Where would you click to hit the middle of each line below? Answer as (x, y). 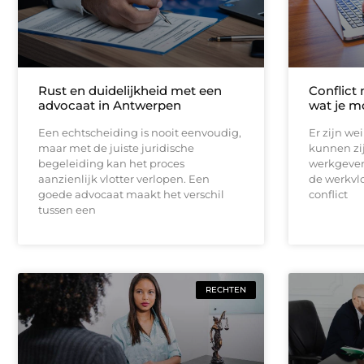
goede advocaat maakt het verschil (131, 194)
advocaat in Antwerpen (110, 105)
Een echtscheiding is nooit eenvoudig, (140, 132)
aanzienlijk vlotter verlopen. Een (124, 178)
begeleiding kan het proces (111, 163)
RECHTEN (225, 289)
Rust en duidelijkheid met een (130, 90)
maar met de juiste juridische (116, 147)
